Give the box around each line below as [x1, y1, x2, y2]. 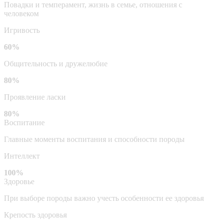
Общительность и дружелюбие [4, 59, 108, 68]
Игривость [4, 26, 40, 34]
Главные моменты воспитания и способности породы [4, 135, 185, 143]
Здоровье [4, 177, 34, 186]
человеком [4, 9, 39, 18]
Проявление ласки [4, 92, 66, 101]
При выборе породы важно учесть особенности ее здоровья [4, 193, 204, 202]
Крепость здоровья [4, 210, 67, 219]
